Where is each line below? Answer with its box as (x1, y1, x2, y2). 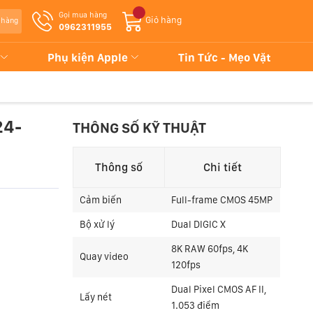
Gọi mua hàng (59, 10, 108, 20)
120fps (171, 259, 201, 270)
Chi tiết (203, 161, 242, 174)
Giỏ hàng (145, 15, 182, 26)
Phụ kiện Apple (47, 51, 131, 64)
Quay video (80, 251, 129, 262)
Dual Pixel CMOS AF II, (171, 284, 267, 295)
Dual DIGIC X (171, 219, 226, 230)
